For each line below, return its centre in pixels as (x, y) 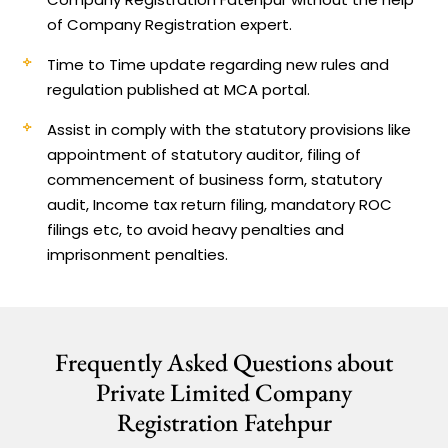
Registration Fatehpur (224, 421)
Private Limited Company (224, 391)
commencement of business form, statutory (215, 179)
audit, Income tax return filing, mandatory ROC (220, 204)
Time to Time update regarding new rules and (218, 64)
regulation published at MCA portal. (179, 89)
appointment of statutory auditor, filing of (204, 154)
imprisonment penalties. (138, 254)
